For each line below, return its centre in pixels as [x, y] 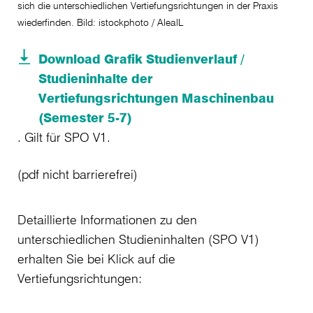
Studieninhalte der [96, 79]
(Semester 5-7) [85, 118]
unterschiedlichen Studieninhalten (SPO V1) [138, 239]
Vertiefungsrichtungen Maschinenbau [156, 98]
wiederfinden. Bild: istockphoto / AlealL [100, 23]
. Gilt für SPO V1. [67, 137]
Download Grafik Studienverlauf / [141, 59]
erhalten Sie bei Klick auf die [96, 259]
